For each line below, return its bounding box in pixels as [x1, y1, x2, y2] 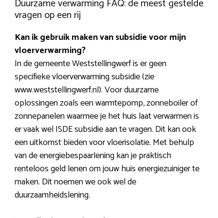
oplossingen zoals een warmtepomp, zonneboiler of [15, 96, 198, 111]
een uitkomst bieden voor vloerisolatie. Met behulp [15, 135, 194, 150]
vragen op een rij [15, 7, 81, 24]
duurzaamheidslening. [15, 188, 90, 203]
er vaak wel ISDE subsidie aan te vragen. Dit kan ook [15, 122, 196, 137]
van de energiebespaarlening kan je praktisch [15, 148, 171, 163]
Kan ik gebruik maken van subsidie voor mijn [15, 30, 186, 45]
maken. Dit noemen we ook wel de [15, 175, 136, 190]
